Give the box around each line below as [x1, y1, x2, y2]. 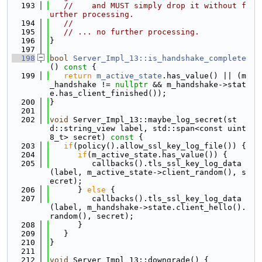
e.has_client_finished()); [50, 89, 167, 98]
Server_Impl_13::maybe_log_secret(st [68, 115, 237, 124]
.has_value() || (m [162, 71, 246, 80]
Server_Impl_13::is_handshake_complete [73, 54, 246, 63]
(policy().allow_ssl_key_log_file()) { [73, 142, 246, 150]
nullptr [115, 80, 148, 89]
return [64, 71, 92, 80]
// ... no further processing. [64, 27, 199, 36]
